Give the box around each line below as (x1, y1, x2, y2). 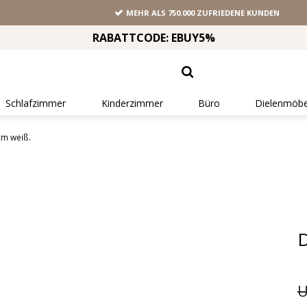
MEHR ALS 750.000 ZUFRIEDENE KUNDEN (125, 8, 280, 19)
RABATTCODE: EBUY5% (92, 30, 215, 46)
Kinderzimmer (101, 97, 163, 110)
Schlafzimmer (5, 97, 66, 110)
